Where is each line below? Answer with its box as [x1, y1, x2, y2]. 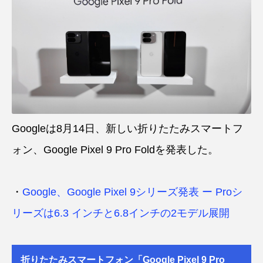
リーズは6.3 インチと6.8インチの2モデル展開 [12, 207, 230, 219]
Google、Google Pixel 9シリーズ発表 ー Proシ [22, 186, 242, 198]
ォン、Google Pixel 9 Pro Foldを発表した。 [12, 143, 218, 156]
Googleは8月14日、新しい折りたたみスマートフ [12, 122, 243, 134]
